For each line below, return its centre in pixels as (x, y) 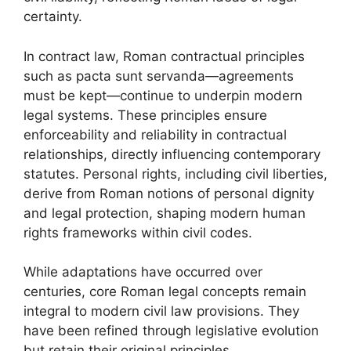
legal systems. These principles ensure (145, 115)
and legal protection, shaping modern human (165, 213)
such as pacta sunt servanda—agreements (159, 76)
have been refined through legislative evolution (171, 331)
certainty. (53, 16)
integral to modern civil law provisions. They (161, 311)
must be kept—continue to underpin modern (163, 95)
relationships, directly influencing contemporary (172, 154)
